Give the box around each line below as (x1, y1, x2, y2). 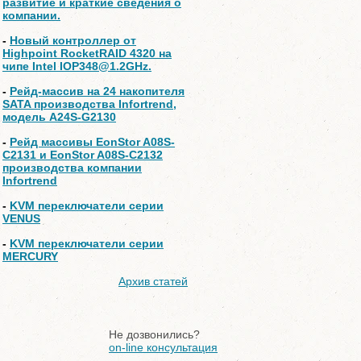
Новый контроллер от (10, 34, 136, 47)
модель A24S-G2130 (2, 110, 116, 123)
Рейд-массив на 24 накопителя (10, 85, 185, 98)
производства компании (2, 161, 142, 174)
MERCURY (2, 250, 58, 263)
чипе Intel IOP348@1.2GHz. (2, 60, 151, 73)
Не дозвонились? (109, 328, 200, 341)
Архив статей (118, 275, 188, 288)
